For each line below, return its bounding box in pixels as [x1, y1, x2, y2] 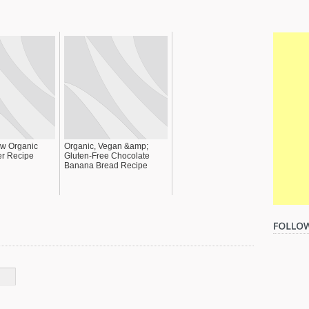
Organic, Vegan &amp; [64, 141, 148, 151]
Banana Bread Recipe [64, 160, 148, 170]
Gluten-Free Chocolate [64, 150, 150, 161]
